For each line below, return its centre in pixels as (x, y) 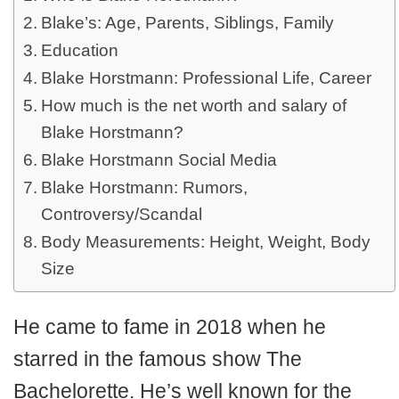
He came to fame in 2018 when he (170, 327)
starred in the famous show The (158, 359)
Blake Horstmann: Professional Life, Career (206, 78)
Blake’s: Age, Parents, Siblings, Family (187, 23)
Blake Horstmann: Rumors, (144, 187)
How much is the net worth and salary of (193, 106)
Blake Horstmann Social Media (159, 160)
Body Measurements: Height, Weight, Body (205, 242)
